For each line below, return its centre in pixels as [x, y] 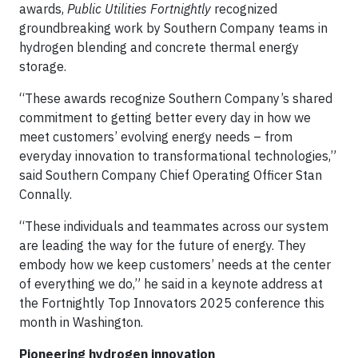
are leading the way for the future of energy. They [163, 245]
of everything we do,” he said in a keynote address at [171, 284]
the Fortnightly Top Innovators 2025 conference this [172, 303]
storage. [43, 66]
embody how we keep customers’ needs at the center [175, 265]
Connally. [46, 194]
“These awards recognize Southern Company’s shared [176, 98]
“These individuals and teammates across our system [174, 226]
